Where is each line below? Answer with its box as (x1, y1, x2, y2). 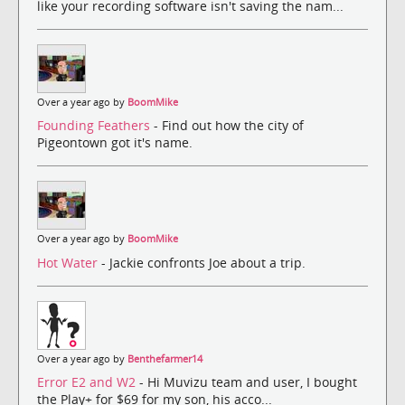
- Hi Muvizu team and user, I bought (139, 372, 357, 391)
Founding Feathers (37, 117, 154, 135)
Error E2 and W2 (37, 372, 139, 391)
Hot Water (37, 253, 101, 271)
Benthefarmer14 (127, 352, 202, 365)
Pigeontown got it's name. (37, 134, 193, 152)
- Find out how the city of (154, 117, 304, 135)
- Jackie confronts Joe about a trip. (101, 253, 306, 271)
